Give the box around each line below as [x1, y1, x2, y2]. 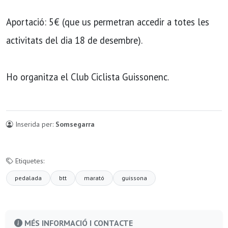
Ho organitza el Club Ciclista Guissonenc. [6, 71, 169, 83]
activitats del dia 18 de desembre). [6, 34, 142, 47]
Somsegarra [55, 120, 95, 129]
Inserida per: [13, 120, 55, 129]
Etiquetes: [13, 156, 44, 166]
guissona [122, 174, 147, 182]
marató [84, 174, 104, 182]
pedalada [15, 174, 42, 182]
